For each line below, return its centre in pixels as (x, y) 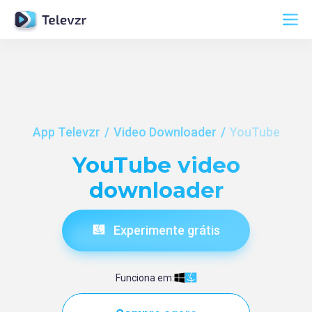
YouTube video (156, 165)
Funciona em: (145, 278)
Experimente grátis (164, 230)
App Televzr (66, 132)
